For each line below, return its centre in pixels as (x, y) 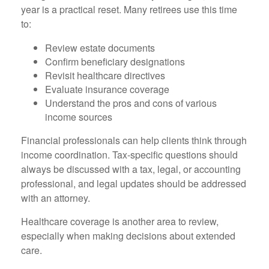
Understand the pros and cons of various (131, 103)
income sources (79, 117)
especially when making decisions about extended (128, 236)
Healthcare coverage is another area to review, (120, 222)
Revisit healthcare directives (105, 76)
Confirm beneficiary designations (115, 62)
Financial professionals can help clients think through (134, 141)
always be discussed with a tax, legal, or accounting (131, 169)
